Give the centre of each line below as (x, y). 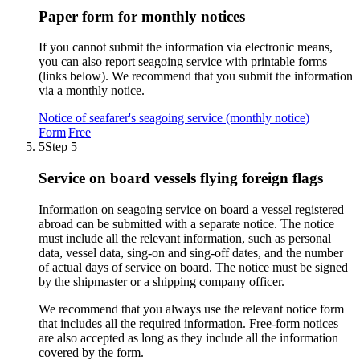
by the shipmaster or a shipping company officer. (162, 281)
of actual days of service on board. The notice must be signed (193, 267)
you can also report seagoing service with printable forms (183, 62)
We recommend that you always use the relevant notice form (191, 309)
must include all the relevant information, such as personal (185, 238)
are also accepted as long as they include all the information (188, 337)
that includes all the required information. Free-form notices (188, 323)
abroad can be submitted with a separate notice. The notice (186, 223)
